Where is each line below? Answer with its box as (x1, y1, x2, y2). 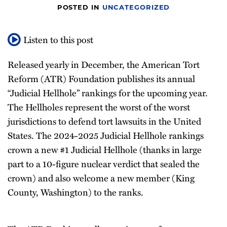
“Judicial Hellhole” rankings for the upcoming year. (8, 86, 208, 99)
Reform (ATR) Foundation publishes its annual (8, 72, 195, 85)
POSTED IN (57, 5, 102, 11)
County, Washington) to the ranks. (8, 185, 143, 199)
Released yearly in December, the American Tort (8, 58, 200, 71)
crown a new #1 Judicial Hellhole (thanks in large (8, 143, 202, 156)
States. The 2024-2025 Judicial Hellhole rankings (8, 129, 204, 142)
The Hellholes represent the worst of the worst (8, 100, 190, 113)
